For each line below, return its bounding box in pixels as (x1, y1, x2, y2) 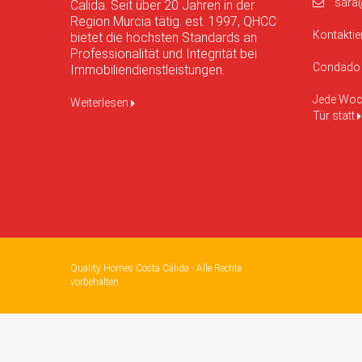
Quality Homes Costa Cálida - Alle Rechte (70, 263, 242, 275)
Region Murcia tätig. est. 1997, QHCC (70, 14, 276, 30)
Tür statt (313, 109, 357, 123)
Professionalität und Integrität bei (70, 46, 257, 62)
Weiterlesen (70, 96, 131, 110)
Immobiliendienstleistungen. (70, 62, 225, 78)
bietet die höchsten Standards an (70, 30, 257, 46)
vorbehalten (70, 276, 119, 288)
